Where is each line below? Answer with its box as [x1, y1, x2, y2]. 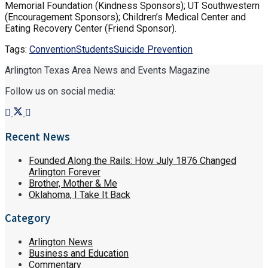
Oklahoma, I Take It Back [29, 188, 130, 200]
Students [76, 44, 114, 56]
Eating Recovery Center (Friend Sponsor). [5, 23, 176, 35]
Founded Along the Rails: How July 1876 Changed [29, 154, 236, 166]
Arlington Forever [29, 166, 100, 178]
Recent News [5, 129, 70, 144]
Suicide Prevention [114, 44, 193, 56]
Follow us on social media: [5, 86, 115, 98]
